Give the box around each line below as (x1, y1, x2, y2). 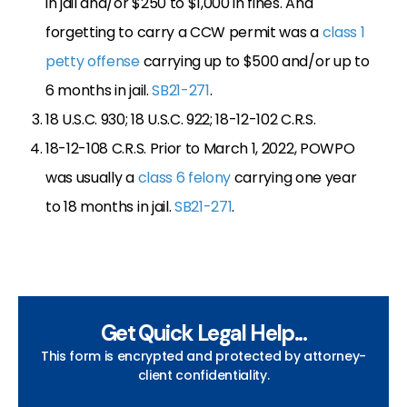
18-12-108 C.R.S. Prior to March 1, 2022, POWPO (45, 137, 355, 159)
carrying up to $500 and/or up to (139, 50, 370, 72)
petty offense (45, 50, 140, 72)
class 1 (322, 21, 365, 43)
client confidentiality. (137, 365, 270, 384)
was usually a (45, 166, 138, 188)
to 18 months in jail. (45, 195, 174, 217)
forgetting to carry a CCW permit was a (45, 21, 323, 43)
